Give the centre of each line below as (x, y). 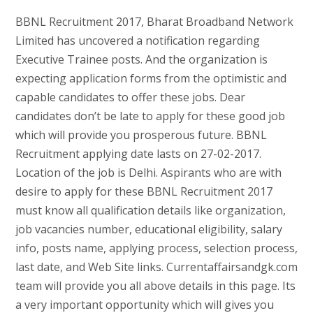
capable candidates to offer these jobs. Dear (130, 97)
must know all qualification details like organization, (150, 210)
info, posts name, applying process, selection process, (156, 248)
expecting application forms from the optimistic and (151, 78)
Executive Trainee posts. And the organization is (141, 59)
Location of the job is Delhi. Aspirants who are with (148, 172)
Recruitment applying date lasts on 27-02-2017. (138, 153)
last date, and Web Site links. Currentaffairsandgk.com (156, 267)
